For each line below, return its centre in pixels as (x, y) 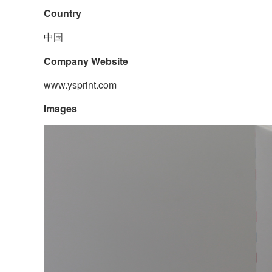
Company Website (86, 61)
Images (60, 108)
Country (63, 13)
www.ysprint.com (80, 85)
